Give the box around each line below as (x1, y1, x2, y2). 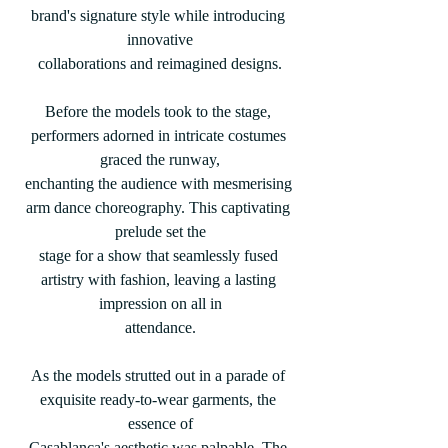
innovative (127, 31, 193, 48)
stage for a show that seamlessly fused (38, 247, 282, 264)
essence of (127, 415, 193, 432)
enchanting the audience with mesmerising (24, 175, 296, 192)
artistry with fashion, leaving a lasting (40, 271, 280, 288)
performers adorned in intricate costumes (30, 127, 290, 144)
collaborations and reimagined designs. (38, 55, 282, 72)
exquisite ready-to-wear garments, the (40, 391, 280, 408)
